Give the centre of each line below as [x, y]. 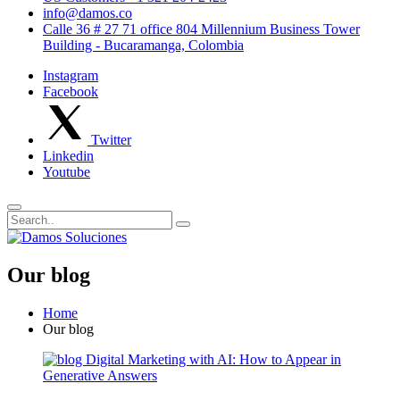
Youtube [67, 172]
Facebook [71, 92]
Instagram [71, 75]
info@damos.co [87, 13]
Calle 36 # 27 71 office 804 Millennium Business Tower [201, 29]
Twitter [111, 140]
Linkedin [68, 156]
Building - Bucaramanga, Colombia [143, 45]
